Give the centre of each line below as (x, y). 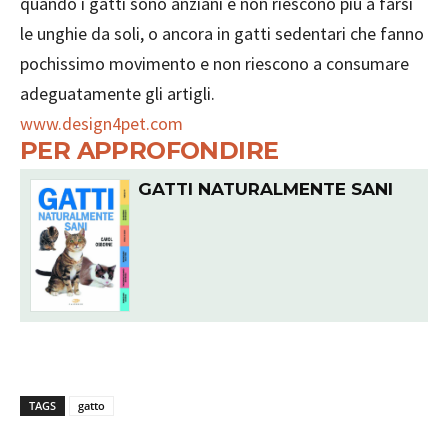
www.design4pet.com (101, 123)
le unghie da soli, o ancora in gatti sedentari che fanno (222, 33)
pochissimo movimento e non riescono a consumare (214, 63)
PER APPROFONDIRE (149, 150)
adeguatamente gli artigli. (117, 93)
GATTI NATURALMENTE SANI (265, 188)
